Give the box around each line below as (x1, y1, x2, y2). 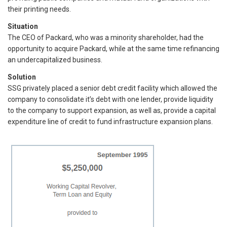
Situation (8, 22, 38, 30)
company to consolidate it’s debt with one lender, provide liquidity (8, 95, 213, 103)
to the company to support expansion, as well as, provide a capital (8, 106, 216, 115)
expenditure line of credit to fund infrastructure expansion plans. (8, 117, 213, 126)
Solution (8, 72, 36, 81)
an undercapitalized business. (8, 55, 102, 64)
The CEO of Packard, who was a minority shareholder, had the (8, 33, 204, 42)
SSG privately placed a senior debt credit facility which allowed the (8, 84, 217, 92)
